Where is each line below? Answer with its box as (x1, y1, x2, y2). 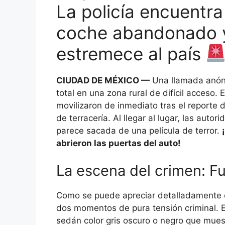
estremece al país (56, 43, 206, 64)
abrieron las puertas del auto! (56, 138, 181, 148)
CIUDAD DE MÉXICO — (56, 75, 150, 85)
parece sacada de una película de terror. (56, 125, 222, 136)
